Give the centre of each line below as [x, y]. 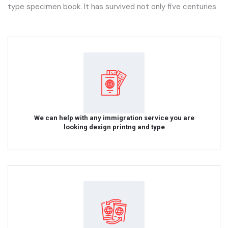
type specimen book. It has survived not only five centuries [112, 6]
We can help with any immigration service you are [114, 118]
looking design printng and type [114, 127]
